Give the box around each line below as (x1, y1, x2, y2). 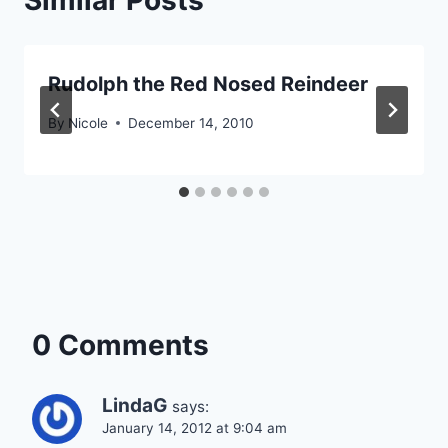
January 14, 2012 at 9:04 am (102, 419, 287, 436)
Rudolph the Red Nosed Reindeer (48, 72, 368, 97)
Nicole (68, 114, 109, 131)
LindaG (102, 393, 167, 417)
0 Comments (32, 327, 209, 362)
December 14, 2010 (128, 114, 255, 131)
